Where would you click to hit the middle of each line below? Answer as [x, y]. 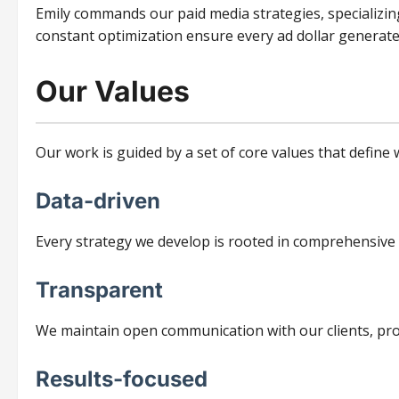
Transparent [99, 290]
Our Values [113, 92]
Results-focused [122, 379]
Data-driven [98, 201]
